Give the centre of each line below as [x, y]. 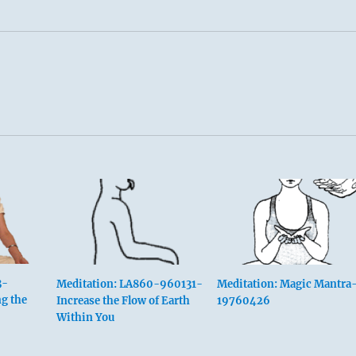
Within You [85, 317]
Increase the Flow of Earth [123, 300]
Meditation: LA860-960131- [129, 284]
